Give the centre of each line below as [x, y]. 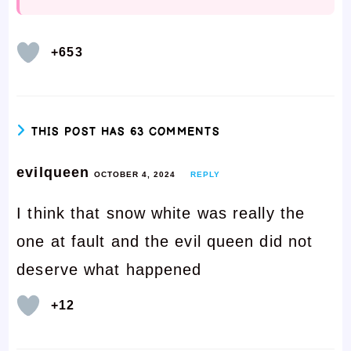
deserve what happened [109, 269]
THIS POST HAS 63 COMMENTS [126, 132]
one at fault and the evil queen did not [165, 241]
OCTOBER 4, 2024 [135, 174]
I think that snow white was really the [161, 213]
